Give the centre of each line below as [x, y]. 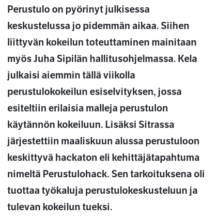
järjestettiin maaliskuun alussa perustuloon [103, 141]
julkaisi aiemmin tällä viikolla [71, 76]
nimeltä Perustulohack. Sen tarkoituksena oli [106, 174]
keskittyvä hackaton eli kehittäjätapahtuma [103, 158]
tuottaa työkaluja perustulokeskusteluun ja [102, 191]
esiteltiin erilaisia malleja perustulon [88, 108]
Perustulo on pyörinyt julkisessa [78, 10]
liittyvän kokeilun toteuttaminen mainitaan [102, 43]
